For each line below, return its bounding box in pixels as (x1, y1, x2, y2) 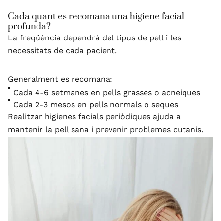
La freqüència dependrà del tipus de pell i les (8, 33, 181, 42)
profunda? (8, 20, 51, 32)
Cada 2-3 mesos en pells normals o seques (13, 99, 179, 109)
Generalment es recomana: (8, 74, 112, 84)
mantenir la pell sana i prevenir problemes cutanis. (8, 124, 203, 134)
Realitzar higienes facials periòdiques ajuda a (8, 111, 181, 121)
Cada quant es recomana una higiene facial (8, 10, 184, 22)
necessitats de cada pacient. (8, 45, 117, 55)
